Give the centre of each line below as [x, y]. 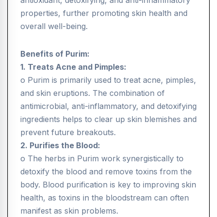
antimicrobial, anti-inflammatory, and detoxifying [108, 106]
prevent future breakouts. [68, 132]
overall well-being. [54, 26]
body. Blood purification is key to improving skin [108, 185]
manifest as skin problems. [69, 211]
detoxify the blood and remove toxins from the [106, 172]
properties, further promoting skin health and [104, 13]
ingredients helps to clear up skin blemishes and [108, 119]
